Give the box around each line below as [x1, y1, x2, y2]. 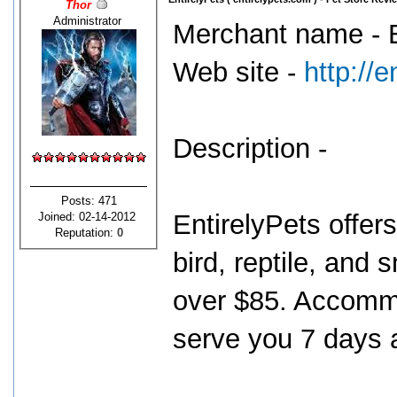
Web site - [173, 57, 304, 88]
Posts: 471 [60, 193, 117, 207]
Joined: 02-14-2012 [38, 209, 139, 223]
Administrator [52, 13, 125, 27]
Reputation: [54, 225, 117, 239]
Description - [173, 133, 327, 164]
